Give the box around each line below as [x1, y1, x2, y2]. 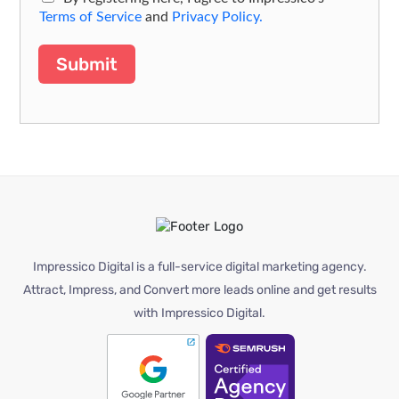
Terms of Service [39, 10, 142, 25]
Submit [56, 53, 118, 76]
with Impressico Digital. [134, 305, 265, 321]
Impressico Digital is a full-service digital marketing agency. [32, 258, 367, 274]
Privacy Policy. [172, 10, 264, 25]
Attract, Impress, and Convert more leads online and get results [22, 281, 377, 297]
